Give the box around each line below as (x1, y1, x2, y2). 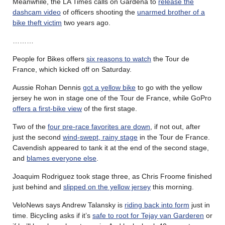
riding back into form (125, 200, 189, 209)
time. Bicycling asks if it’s (13, 211, 92, 219)
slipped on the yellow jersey (63, 182, 151, 191)
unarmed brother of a (137, 8, 205, 16)
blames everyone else (27, 154, 96, 162)
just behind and (13, 182, 63, 191)
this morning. (151, 182, 194, 191)
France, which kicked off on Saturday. (13, 65, 132, 73)
